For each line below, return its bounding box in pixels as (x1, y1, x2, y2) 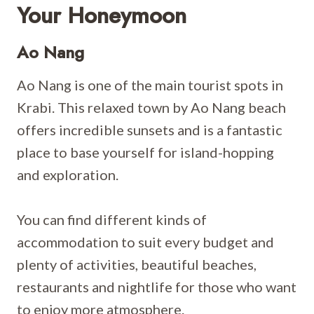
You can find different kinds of (17, 211, 207, 228)
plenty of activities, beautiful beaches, (17, 256, 257, 273)
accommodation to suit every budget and (17, 233, 274, 250)
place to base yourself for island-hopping (17, 144, 274, 161)
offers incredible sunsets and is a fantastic (17, 121, 282, 138)
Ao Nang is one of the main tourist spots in (17, 76, 283, 93)
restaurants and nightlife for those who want (17, 278, 296, 295)
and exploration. (17, 166, 121, 183)
